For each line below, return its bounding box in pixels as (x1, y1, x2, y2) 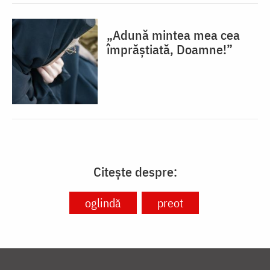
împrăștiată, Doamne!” (107, 40, 233, 58)
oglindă (85, 194, 121, 211)
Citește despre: (93, 162, 177, 180)
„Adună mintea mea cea (107, 25, 240, 43)
